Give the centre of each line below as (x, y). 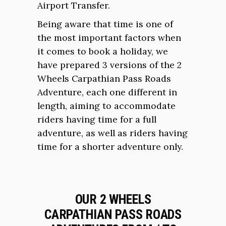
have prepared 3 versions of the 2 (109, 65)
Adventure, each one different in (107, 92)
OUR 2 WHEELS (113, 199)
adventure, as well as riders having (112, 133)
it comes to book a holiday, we (103, 51)
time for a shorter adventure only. (110, 147)
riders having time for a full (97, 119)
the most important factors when (109, 38)
